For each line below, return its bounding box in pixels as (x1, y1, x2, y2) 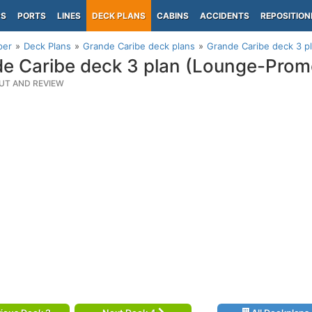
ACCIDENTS (200, 10, 249, 21)
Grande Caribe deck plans (83, 40, 195, 52)
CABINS (157, 10, 189, 21)
